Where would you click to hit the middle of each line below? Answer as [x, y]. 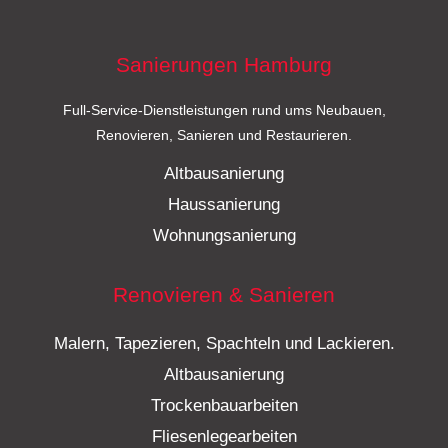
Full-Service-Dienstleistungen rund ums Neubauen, [224, 111]
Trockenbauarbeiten [224, 406]
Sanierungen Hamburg [224, 65]
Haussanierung [224, 205]
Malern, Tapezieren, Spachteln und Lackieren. [224, 344]
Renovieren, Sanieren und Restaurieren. [224, 136]
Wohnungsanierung [224, 236]
